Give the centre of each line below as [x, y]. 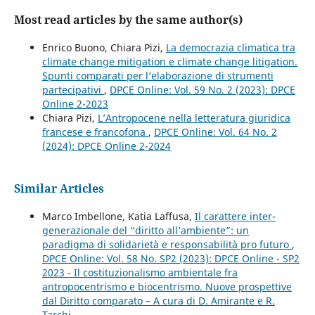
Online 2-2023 [75, 104]
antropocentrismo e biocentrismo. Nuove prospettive [167, 287]
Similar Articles [59, 189]
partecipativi [73, 90]
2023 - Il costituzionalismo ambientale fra [140, 273]
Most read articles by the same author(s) [128, 20]
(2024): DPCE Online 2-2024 [106, 146]
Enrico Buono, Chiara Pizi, [104, 48]
